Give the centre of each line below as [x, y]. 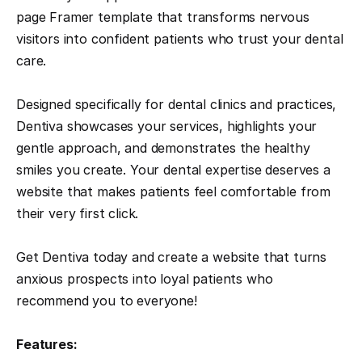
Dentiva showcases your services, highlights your [167, 126]
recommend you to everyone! [107, 301]
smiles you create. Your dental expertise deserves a [173, 170]
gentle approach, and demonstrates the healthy [163, 148]
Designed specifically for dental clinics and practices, [177, 104]
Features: [47, 344]
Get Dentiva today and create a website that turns [172, 257]
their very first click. [78, 213]
